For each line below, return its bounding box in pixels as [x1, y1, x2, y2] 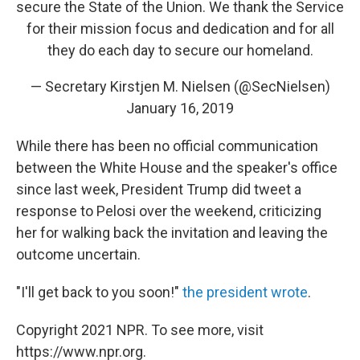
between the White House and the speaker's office [16, 159, 337, 177]
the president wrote [182, 284, 308, 301]
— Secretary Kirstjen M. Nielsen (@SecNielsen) [30, 78, 330, 96]
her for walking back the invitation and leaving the [16, 224, 328, 242]
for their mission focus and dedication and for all [26, 20, 334, 38]
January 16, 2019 [126, 100, 234, 117]
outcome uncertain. [16, 246, 141, 264]
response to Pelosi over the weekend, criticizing [16, 202, 321, 220]
